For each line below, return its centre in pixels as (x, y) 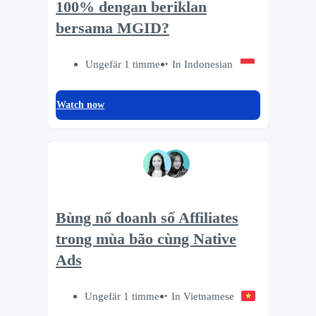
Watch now (80, 104)
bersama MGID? (113, 28)
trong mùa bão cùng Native (146, 239)
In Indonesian (203, 63)
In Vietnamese (202, 296)
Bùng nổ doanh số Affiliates (147, 218)
